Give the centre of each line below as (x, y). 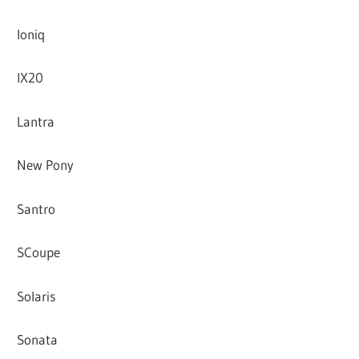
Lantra (36, 121)
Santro (36, 208)
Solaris (36, 296)
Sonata (38, 340)
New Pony (46, 165)
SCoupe (39, 252)
